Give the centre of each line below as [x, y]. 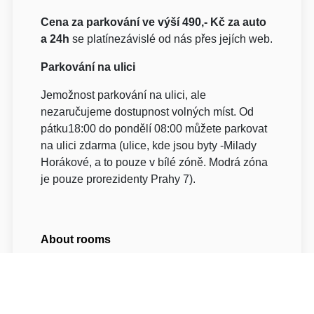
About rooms [76, 239]
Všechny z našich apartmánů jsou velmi [139, 271]
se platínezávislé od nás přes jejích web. [173, 39]
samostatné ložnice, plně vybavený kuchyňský [156, 305]
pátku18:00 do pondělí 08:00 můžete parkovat [154, 128]
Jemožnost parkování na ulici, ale [124, 95]
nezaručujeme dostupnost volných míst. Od [148, 111]
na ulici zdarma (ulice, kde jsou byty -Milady [149, 145]
